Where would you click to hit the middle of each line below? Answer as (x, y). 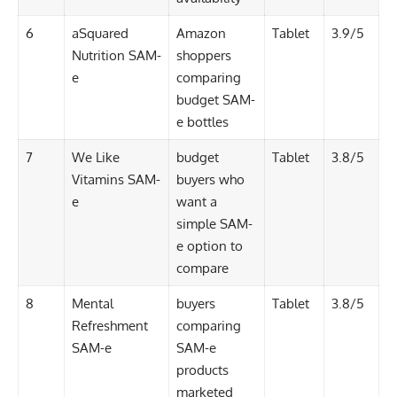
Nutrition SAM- (116, 56)
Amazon (201, 34)
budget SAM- (215, 100)
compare (202, 269)
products (202, 370)
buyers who (210, 180)
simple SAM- (214, 224)
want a (196, 202)
